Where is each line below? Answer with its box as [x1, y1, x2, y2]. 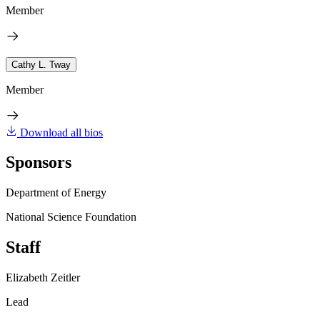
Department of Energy [6, 186, 106, 199]
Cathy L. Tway [11, 59, 71, 70]
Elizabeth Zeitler [6, 271, 80, 284]
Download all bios [20, 126, 103, 139]
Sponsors [6, 153, 71, 172]
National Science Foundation [6, 211, 136, 224]
